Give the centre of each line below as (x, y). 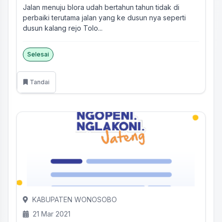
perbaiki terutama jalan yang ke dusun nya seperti (104, 18)
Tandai (40, 82)
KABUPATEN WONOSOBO (75, 199)
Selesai (38, 54)
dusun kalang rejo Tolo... (63, 28)
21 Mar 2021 (52, 214)
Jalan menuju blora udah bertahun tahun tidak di (101, 7)
